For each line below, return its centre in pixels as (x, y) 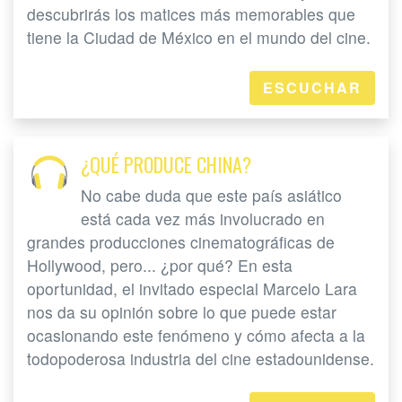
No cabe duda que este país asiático (211, 196)
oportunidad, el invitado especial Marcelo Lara (192, 289)
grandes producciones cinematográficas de (181, 242)
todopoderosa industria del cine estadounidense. (201, 359)
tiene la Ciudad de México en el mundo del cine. (199, 38)
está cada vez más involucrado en (203, 219)
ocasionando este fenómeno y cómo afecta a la (196, 336)
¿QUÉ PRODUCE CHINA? (166, 165)
